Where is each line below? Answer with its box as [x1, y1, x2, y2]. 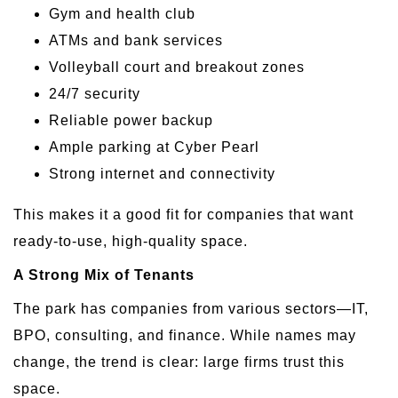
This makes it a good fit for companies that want [13, 206, 354, 222]
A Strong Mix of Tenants [13, 267, 195, 283]
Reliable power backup [49, 112, 213, 128]
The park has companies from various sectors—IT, [13, 300, 369, 316]
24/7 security [49, 85, 140, 101]
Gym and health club [49, 5, 195, 21]
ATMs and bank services [49, 32, 223, 48]
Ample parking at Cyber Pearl [49, 139, 259, 155]
